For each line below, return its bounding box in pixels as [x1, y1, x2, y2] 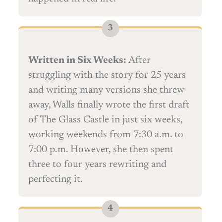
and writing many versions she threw [28, 85, 184, 96]
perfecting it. [28, 174, 83, 185]
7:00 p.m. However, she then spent [28, 145, 173, 155]
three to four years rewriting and [28, 160, 166, 170]
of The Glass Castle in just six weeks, [28, 115, 183, 125]
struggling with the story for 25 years [28, 70, 186, 81]
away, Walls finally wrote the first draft [28, 100, 189, 111]
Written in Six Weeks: [28, 55, 126, 66]
